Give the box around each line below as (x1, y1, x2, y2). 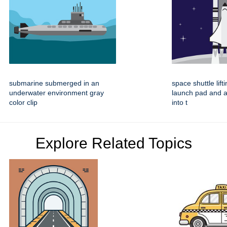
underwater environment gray (9, 89, 104, 97)
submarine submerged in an (9, 79, 99, 88)
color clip (9, 98, 37, 107)
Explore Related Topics (35, 135, 192, 152)
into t (172, 98, 187, 107)
